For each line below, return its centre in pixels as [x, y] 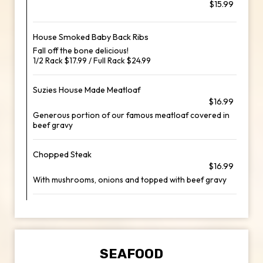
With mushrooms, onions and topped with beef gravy [130, 180]
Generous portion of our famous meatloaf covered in [131, 115]
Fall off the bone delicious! [81, 50]
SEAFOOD [131, 254]
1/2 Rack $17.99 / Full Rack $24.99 [92, 60]
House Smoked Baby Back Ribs [91, 37]
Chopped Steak [62, 154]
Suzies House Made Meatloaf [87, 90]
